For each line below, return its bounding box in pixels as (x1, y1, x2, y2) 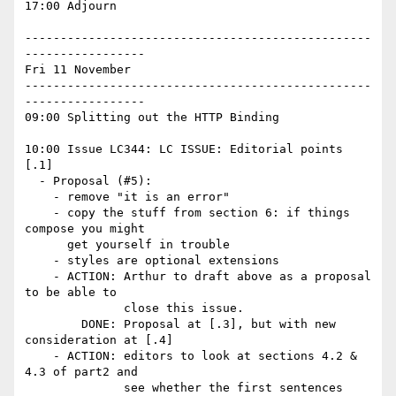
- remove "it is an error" (25, 190, 53, 204)
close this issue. (25, 301, 124, 316)
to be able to (25, 286, 124, 300)
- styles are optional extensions (25, 254, 53, 268)
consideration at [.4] (25, 333, 173, 347)
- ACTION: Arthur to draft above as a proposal (25, 270, 53, 284)
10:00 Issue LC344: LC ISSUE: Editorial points (25, 142, 343, 156)
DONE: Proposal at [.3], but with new (25, 317, 81, 331)
